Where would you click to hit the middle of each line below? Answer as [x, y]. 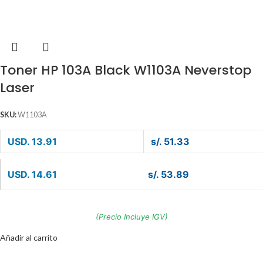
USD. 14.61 [32, 175]
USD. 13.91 [32, 142]
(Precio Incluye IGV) [131, 217]
